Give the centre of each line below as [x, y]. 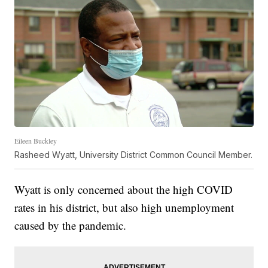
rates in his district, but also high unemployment [124, 207]
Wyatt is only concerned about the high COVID [124, 189]
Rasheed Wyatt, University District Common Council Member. [134, 154]
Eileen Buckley [36, 140]
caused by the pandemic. [71, 225]
